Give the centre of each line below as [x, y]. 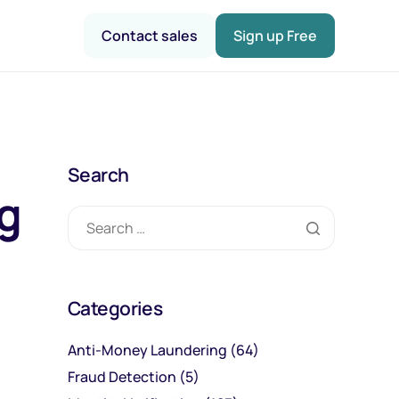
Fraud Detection [122, 376]
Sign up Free [275, 36]
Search [98, 175]
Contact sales [150, 36]
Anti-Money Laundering [147, 350]
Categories [115, 308]
